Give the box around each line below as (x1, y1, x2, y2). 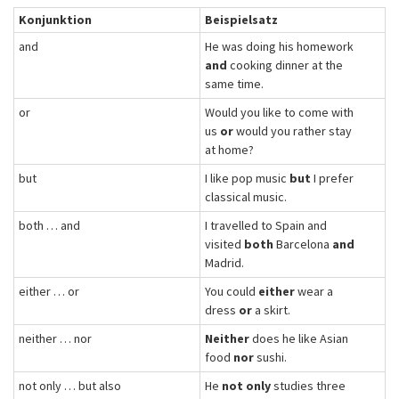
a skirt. (252, 302, 290, 318)
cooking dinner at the (227, 57, 343, 73)
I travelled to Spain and (205, 217, 327, 233)
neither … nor (19, 330, 92, 346)
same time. (205, 76, 264, 92)
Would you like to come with (205, 104, 354, 120)
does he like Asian (249, 330, 348, 346)
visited (205, 236, 244, 252)
